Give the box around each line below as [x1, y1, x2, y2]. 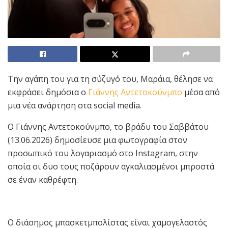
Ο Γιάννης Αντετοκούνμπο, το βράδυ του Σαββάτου [8, 121, 209, 132]
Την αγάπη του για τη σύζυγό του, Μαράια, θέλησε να [8, 73, 213, 84]
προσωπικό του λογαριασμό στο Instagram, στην [8, 147, 198, 159]
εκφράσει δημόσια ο [8, 86, 86, 98]
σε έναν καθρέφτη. [8, 174, 78, 185]
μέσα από [182, 86, 220, 98]
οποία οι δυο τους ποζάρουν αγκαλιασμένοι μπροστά [8, 160, 214, 172]
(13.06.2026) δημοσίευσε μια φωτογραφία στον [8, 134, 187, 146]
